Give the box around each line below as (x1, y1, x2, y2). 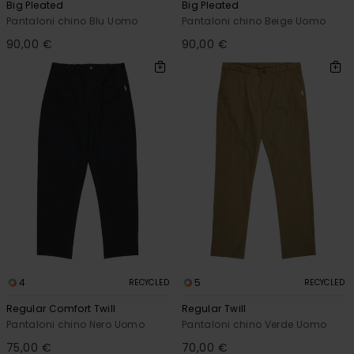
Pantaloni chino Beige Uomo (182, 13, 326, 28)
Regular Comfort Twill (6, 301, 116, 315)
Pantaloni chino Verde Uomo (182, 317, 327, 331)
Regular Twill (182, 301, 247, 315)
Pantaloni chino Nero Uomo (6, 317, 145, 331)
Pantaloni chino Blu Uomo (6, 13, 138, 28)
